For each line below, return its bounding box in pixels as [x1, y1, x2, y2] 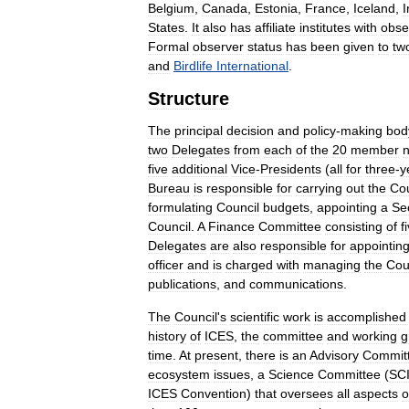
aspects [353, 385, 398, 401]
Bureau [148, 180, 190, 195]
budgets [263, 199, 309, 215]
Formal [148, 38, 189, 54]
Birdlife [173, 58, 213, 73]
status [247, 38, 282, 54]
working [352, 328, 397, 343]
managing [303, 257, 361, 272]
